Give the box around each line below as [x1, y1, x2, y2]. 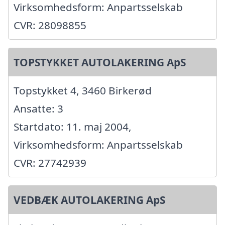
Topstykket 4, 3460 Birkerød [14, 83, 152, 98]
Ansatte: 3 [14, 101, 63, 116]
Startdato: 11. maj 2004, [14, 120, 132, 134]
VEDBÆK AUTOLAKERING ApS [14, 193, 165, 207]
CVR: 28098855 [14, 18, 86, 33]
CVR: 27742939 [14, 156, 86, 170]
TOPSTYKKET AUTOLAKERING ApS [14, 55, 186, 70]
